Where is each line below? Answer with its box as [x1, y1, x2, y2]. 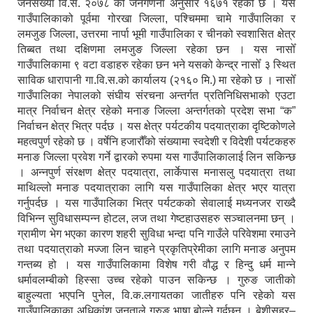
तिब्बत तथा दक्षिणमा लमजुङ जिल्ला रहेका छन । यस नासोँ [17, 43, 296, 56]
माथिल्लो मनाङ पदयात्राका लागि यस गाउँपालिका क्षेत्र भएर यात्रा [17, 182, 296, 194]
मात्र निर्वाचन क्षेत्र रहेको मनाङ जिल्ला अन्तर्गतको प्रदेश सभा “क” [17, 105, 296, 117]
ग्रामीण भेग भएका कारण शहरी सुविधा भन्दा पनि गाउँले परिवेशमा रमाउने [17, 228, 296, 240]
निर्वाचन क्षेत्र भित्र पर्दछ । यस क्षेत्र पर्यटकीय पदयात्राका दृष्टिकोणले [17, 120, 296, 133]
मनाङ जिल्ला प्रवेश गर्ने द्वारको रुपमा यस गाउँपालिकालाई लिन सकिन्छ [17, 151, 296, 163]
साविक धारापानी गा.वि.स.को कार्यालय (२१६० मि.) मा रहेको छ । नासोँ [17, 74, 296, 87]
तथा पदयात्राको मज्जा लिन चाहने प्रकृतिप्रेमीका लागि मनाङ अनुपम [17, 243, 296, 256]
